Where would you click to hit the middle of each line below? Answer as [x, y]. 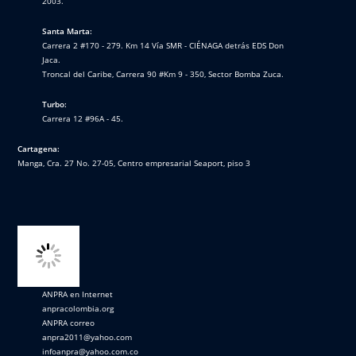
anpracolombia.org [78, 309]
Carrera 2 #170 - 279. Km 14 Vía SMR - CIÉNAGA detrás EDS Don [163, 45]
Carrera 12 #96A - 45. [83, 118]
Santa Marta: [68, 31]
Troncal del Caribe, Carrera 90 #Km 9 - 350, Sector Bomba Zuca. [163, 74]
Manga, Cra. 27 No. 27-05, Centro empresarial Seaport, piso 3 [134, 163]
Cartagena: [39, 148]
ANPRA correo [69, 323]
